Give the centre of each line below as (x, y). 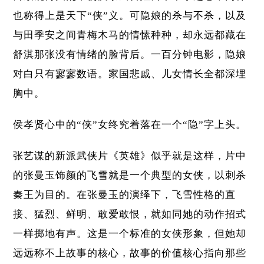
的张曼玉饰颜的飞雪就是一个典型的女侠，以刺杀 (130, 176)
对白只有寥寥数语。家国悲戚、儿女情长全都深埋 (130, 74)
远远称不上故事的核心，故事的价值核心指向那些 (130, 253)
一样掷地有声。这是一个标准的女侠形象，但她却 (130, 234)
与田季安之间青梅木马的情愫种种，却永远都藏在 (130, 35)
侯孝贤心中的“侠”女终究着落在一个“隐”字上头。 (130, 125)
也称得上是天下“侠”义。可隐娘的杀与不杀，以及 (130, 16)
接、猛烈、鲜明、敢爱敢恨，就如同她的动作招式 (130, 214)
